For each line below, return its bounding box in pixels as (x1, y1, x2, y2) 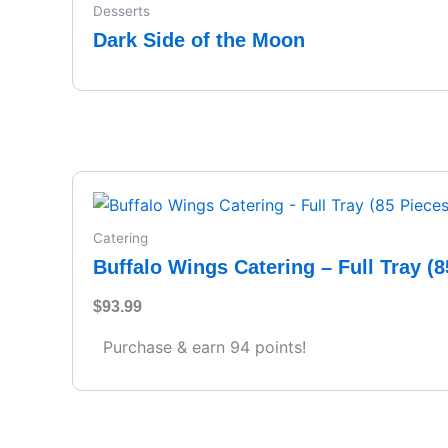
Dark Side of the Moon (93, 28, 305, 51)
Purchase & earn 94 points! (103, 337, 306, 358)
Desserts (93, 2, 150, 19)
